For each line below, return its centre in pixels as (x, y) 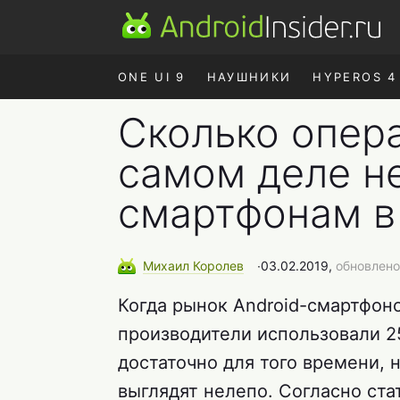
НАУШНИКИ (249, 77)
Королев (218, 266)
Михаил (168, 266)
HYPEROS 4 (355, 77)
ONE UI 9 (152, 77)
